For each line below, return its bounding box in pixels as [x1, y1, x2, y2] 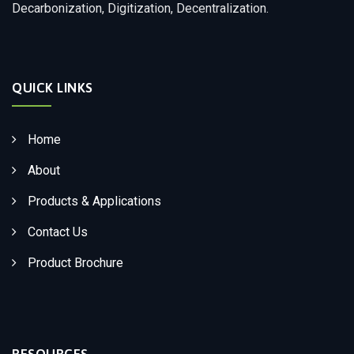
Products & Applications [28, 193, 161, 209]
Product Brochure [28, 254, 123, 270]
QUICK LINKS [12, 79, 93, 96]
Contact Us [28, 224, 88, 239]
